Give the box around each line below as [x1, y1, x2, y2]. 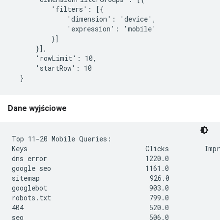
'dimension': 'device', [12, 14, 156, 24]
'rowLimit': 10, [12, 54, 97, 63]
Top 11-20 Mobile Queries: [12, 134, 111, 143]
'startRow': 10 [12, 63, 92, 73]
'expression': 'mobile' [12, 24, 156, 33]
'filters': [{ [12, 4, 104, 14]
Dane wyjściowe [8, 104, 67, 113]
